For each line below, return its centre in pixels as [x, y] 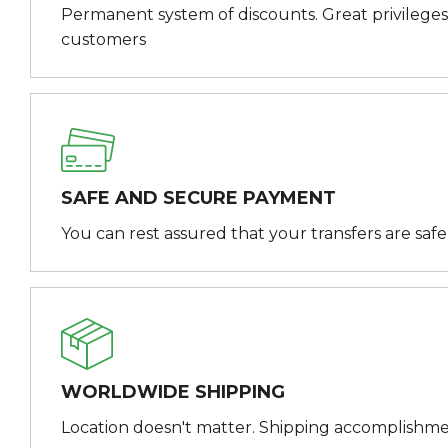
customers [103, 39]
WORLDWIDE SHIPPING [173, 391]
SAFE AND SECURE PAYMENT [198, 197]
